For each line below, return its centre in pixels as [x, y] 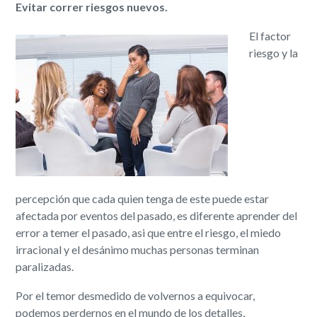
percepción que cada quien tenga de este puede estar [143, 198]
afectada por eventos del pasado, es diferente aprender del [157, 215]
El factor [270, 35]
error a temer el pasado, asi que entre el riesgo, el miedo [149, 232]
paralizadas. [45, 266]
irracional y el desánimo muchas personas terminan [138, 249]
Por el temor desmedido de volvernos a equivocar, [136, 295]
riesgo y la [274, 52]
